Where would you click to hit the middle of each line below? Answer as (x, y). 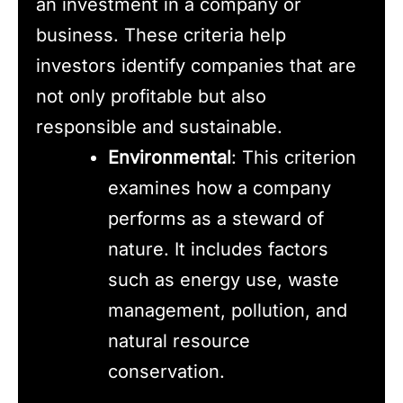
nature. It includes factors (218, 250)
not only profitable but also (151, 97)
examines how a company (219, 188)
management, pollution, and (228, 311)
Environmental (170, 158)
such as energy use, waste (224, 280)
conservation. (166, 372)
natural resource (179, 341)
